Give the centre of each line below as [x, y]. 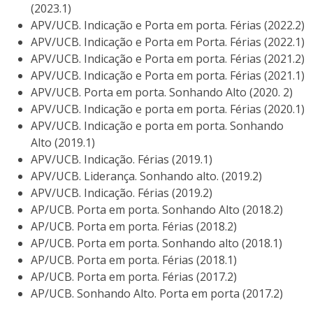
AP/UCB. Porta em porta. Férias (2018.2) [134, 227]
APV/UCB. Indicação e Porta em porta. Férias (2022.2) [168, 26]
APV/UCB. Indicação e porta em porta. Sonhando [157, 126]
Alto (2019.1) [63, 143]
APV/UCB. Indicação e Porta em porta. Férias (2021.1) [168, 76]
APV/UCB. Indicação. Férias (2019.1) [122, 160]
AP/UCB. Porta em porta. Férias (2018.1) [134, 260]
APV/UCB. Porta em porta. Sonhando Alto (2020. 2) [162, 93]
